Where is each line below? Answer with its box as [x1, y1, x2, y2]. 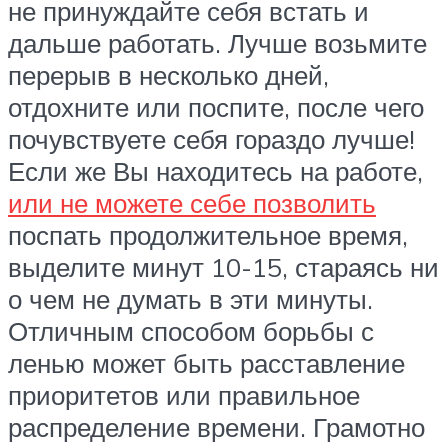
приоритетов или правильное [8, 379, 360, 412]
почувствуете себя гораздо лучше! [8, 123, 415, 156]
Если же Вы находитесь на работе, [8, 155, 423, 188]
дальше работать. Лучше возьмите [8, 27, 427, 60]
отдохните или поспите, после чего [8, 91, 424, 124]
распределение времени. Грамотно [8, 411, 425, 444]
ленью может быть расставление [8, 347, 405, 380]
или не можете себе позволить [8, 187, 376, 220]
